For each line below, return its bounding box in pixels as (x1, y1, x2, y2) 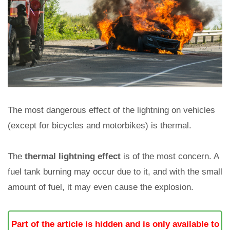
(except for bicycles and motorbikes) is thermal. (8, 120, 191, 130)
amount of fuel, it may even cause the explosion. (8, 182, 194, 192)
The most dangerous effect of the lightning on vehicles (8, 105, 215, 115)
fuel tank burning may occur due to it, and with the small (8, 166, 222, 177)
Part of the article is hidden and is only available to (11, 219, 219, 229)
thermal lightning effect (25, 151, 121, 161)
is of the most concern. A (121, 151, 219, 161)
